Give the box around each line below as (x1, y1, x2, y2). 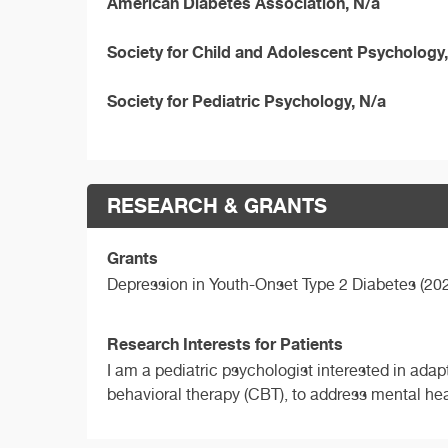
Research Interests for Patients (107, 333, 343, 354)
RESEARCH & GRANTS (107, 192, 327, 218)
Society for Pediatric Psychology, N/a (107, 90, 386, 111)
